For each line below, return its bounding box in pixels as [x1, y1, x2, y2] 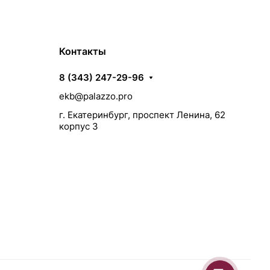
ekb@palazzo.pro [59, 90, 133, 102]
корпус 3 [59, 121, 98, 132]
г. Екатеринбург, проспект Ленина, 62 [59, 109, 225, 121]
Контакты [59, 45, 106, 57]
